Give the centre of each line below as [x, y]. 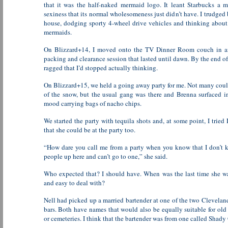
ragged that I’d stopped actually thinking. [101, 68]
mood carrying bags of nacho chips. [92, 103]
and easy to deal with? [74, 183]
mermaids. [58, 32]
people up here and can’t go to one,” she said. [105, 156]
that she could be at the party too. [89, 130]
